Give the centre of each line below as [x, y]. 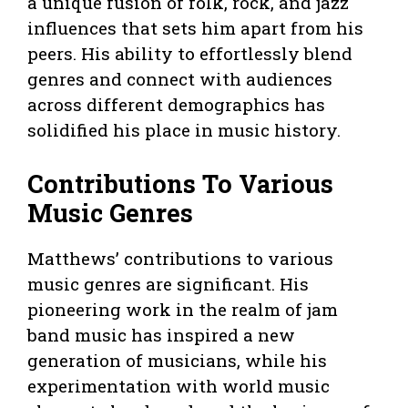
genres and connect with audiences [180, 79]
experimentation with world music [178, 385]
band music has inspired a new [161, 334]
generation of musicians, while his [177, 360]
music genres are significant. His [168, 283]
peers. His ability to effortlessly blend [190, 54]
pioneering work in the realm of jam [183, 309]
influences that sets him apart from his [195, 28]
